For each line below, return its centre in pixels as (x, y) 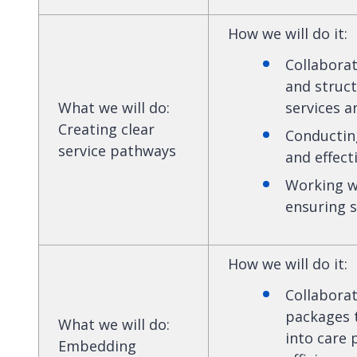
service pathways (117, 150)
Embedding (97, 345)
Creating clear (106, 129)
